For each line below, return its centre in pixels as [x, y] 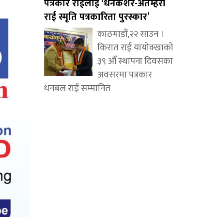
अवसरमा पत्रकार [125, 75]
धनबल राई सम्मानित [77, 89]
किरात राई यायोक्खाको [135, 48]
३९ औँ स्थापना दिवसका [135, 62]
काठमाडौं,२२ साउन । [131, 34]
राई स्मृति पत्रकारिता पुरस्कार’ [97, 17]
